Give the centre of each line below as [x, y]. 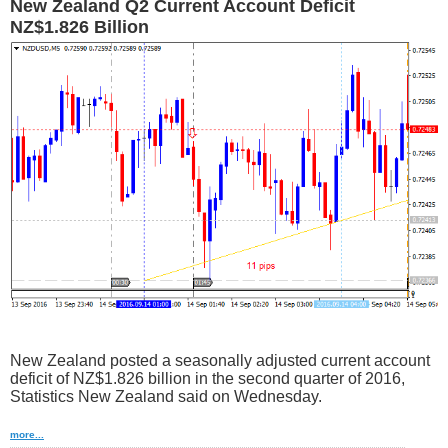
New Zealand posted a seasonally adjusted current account [220, 361]
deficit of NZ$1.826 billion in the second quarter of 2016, [207, 379]
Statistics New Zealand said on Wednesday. [166, 397]
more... [27, 435]
